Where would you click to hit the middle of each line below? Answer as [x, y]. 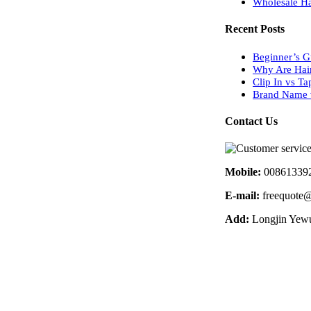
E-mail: [242, 196]
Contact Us [251, 121]
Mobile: [243, 172]
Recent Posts [255, 29]
